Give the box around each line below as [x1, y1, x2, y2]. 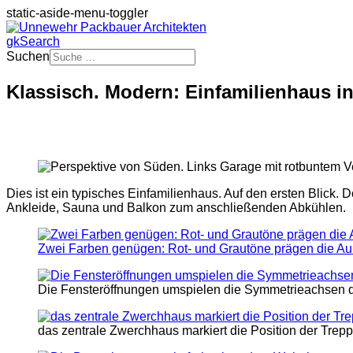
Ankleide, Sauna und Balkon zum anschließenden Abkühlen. [6, 200, 346, 214]
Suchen [6, 50, 50, 63]
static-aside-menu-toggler [6, 6, 148, 20]
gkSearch [6, 35, 60, 48]
